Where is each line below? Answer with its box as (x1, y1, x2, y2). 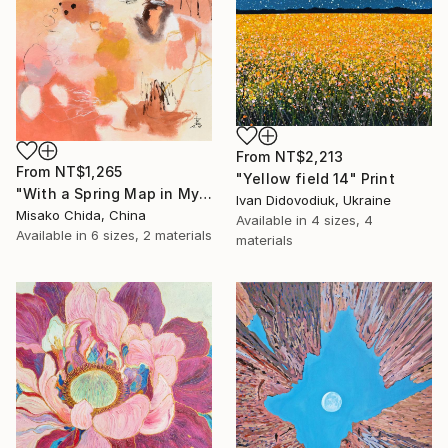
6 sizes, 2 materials (91, 226, 212, 243)
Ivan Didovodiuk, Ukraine (236, 192, 391, 209)
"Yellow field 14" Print (236, 170, 395, 188)
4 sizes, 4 (311, 212, 373, 229)
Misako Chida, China (16, 206, 146, 223)
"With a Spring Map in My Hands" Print (198, 184, 212, 202)
